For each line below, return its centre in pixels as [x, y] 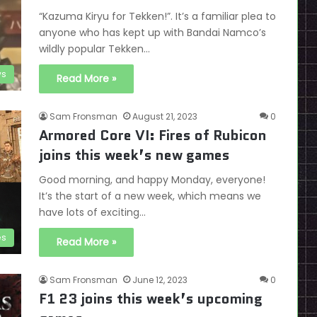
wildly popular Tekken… [94, 49]
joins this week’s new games [134, 155]
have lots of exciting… [92, 212]
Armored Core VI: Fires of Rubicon [153, 135]
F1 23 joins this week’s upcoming [151, 299]
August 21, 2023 [165, 116]
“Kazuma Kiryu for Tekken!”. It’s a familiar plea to [157, 16]
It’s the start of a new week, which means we [150, 196]
